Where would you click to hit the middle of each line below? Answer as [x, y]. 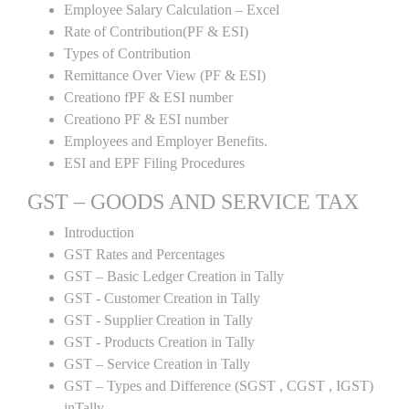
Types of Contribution [127, 53]
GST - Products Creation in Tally [159, 342]
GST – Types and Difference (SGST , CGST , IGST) [219, 386]
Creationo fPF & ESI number [148, 97]
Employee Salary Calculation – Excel [172, 10]
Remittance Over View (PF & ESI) [165, 75]
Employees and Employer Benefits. [166, 141]
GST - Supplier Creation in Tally [158, 320]
